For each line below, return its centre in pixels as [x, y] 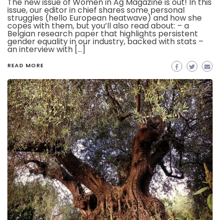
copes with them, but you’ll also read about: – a [98, 26]
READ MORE [26, 66]
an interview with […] [46, 50]
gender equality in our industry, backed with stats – [105, 42]
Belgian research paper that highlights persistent [103, 34]
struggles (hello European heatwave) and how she [105, 18]
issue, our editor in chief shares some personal [96, 10]
